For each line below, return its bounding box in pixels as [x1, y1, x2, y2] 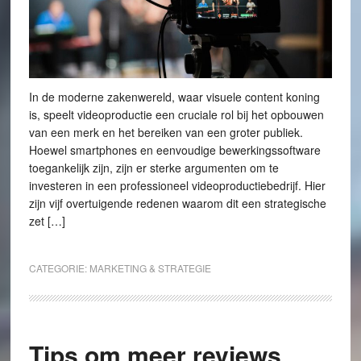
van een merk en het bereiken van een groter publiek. [28, 124, 303, 141]
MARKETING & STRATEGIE [89, 261, 211, 276]
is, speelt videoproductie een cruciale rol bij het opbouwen [28, 106, 324, 123]
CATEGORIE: [28, 261, 89, 276]
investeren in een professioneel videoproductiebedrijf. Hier [28, 177, 326, 194]
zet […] [28, 213, 65, 230]
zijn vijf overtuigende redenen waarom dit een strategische [28, 195, 326, 212]
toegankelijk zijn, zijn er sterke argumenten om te [28, 160, 279, 176]
